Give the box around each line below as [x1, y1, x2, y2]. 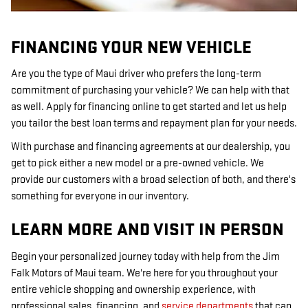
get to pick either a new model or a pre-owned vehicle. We [11, 157, 264, 170]
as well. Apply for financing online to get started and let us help [11, 100, 287, 113]
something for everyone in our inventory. [11, 190, 189, 203]
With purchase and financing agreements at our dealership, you [11, 140, 290, 153]
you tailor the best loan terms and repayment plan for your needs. [11, 117, 297, 130]
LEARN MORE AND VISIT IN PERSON [11, 219, 284, 241]
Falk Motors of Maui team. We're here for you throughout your [11, 266, 278, 280]
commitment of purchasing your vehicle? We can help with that [11, 84, 289, 97]
